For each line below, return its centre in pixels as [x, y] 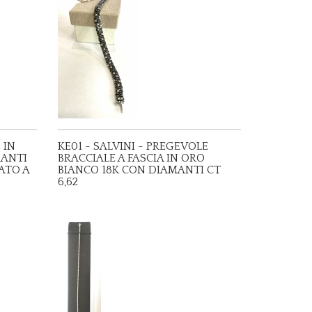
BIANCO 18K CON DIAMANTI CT [140, 170]
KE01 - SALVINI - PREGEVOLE [133, 146]
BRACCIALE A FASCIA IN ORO [132, 158]
